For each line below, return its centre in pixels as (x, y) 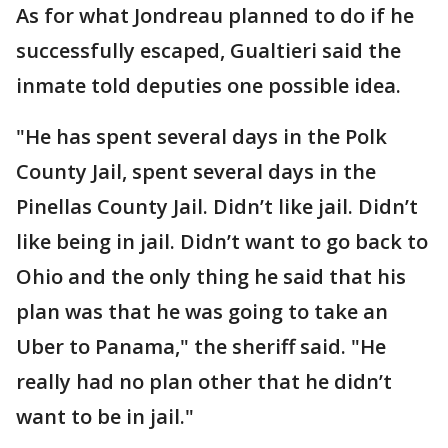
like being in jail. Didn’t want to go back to (222, 241)
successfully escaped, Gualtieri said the (208, 50)
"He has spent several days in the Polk (201, 136)
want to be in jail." (105, 416)
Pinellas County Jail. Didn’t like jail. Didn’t (217, 206)
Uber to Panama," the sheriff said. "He (201, 346)
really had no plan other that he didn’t (204, 381)
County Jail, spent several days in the (196, 171)
